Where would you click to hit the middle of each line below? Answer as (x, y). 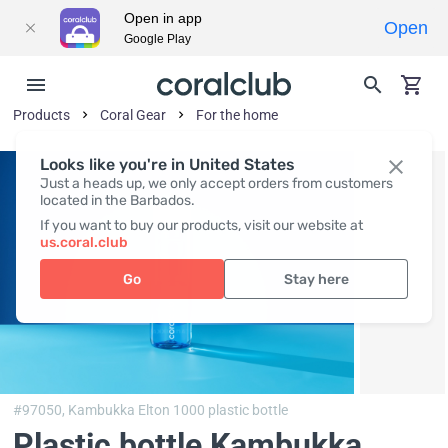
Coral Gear (133, 115)
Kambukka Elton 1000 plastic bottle (178, 410)
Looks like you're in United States (167, 164)
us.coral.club (84, 242)
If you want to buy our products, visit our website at (201, 225)
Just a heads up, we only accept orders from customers (216, 183)
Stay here (316, 279)
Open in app (163, 18)
